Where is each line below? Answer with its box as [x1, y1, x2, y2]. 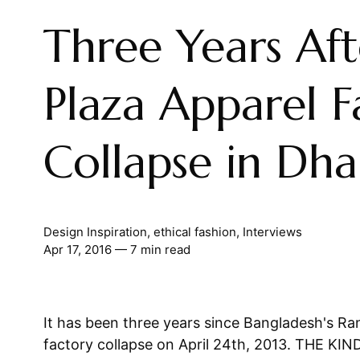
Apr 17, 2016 [43, 241, 112, 257]
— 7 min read [111, 241, 190, 257]
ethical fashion [153, 223, 236, 239]
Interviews [242, 223, 302, 239]
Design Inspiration [43, 223, 147, 239]
